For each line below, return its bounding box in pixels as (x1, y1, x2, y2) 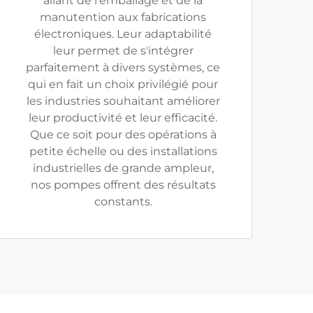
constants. (94, 195, 152, 208)
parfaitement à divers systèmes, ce (26, 61, 220, 74)
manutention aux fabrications (40, 10, 206, 24)
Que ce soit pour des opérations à (29, 128, 217, 141)
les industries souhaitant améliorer (26, 94, 220, 108)
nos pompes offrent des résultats (30, 178, 216, 191)
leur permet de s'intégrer (52, 44, 194, 57)
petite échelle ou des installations (29, 145, 217, 158)
